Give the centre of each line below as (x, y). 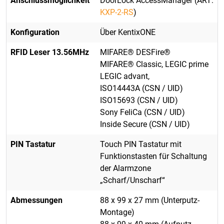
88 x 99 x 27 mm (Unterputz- (150, 200)
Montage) (117, 212)
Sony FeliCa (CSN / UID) (142, 112)
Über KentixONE (128, 32)
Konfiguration (35, 32)
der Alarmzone (125, 168)
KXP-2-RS (117, 12)
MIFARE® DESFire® (135, 52)
